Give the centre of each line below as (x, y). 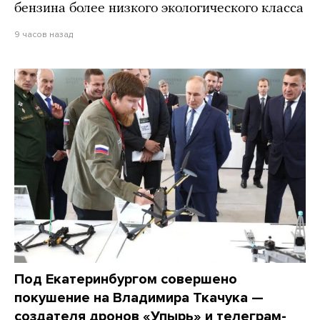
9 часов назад (44, 34)
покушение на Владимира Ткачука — (139, 297)
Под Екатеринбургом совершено (126, 279)
